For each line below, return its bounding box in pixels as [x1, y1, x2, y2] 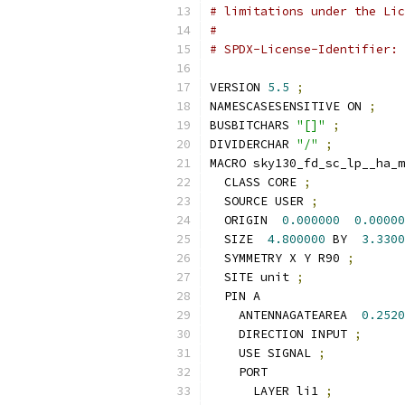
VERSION [210, 80, 268, 95]
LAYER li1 [210, 383, 325, 399]
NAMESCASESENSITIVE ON [210, 99, 369, 114]
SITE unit [210, 269, 297, 285]
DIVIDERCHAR [210, 137, 297, 152]
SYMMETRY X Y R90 [210, 250, 347, 266]
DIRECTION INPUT [210, 326, 354, 342]
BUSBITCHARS [210, 118, 297, 133]
